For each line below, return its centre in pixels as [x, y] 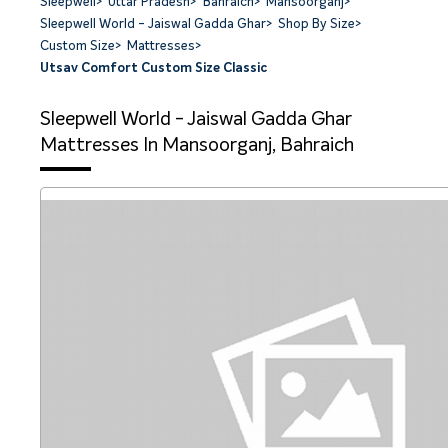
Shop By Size [317, 25]
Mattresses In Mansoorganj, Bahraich [197, 145]
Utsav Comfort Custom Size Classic [153, 69]
